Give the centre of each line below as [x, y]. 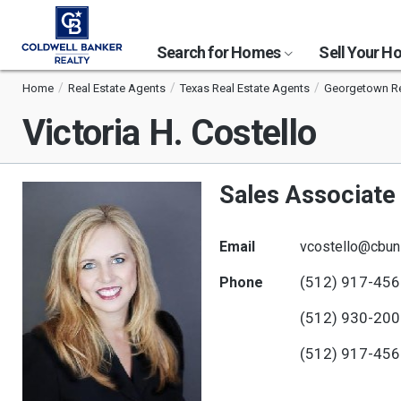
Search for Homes [220, 52]
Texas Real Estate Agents [245, 88]
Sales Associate [307, 195]
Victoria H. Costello [169, 133]
